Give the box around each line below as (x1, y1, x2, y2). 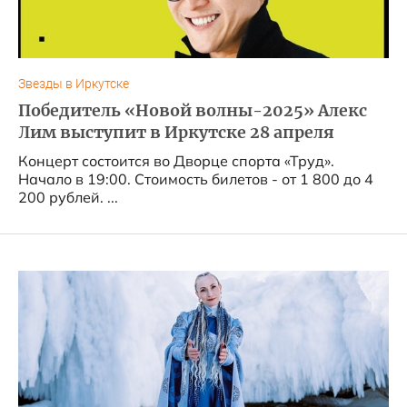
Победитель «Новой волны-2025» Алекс (18, 101, 367, 121)
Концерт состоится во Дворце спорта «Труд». (18, 152, 334, 170)
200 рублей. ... (18, 188, 118, 206)
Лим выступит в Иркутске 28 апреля (18, 123, 334, 143)
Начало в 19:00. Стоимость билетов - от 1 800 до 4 (18, 170, 373, 188)
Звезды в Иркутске (18, 76, 129, 92)
